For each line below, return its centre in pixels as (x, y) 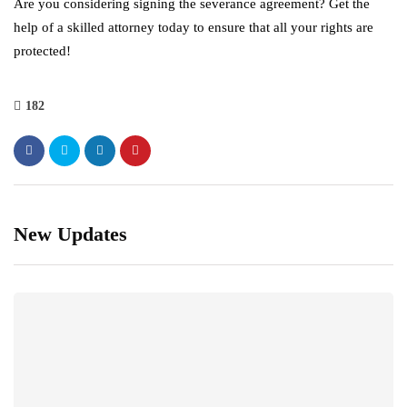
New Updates (70, 233)
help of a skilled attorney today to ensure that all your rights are (194, 27)
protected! (44, 50)
